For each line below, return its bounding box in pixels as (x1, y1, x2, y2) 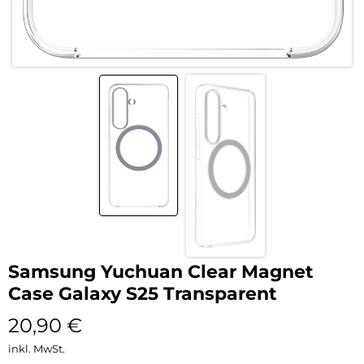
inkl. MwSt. (8, 341, 65, 355)
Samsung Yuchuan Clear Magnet (8, 260, 314, 283)
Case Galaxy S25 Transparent (8, 282, 277, 305)
